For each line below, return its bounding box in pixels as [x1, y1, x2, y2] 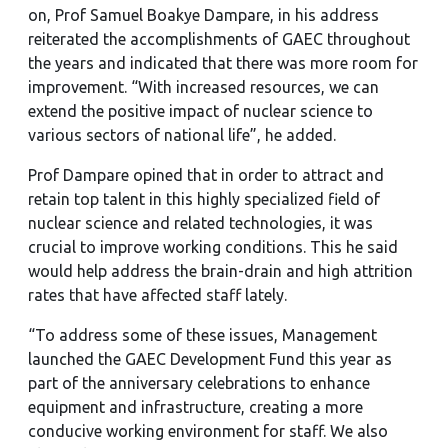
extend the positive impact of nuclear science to [28, 102, 373, 120]
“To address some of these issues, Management [28, 326, 377, 344]
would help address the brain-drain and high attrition [28, 262, 413, 280]
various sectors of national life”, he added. [28, 126, 336, 144]
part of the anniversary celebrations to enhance [28, 374, 370, 392]
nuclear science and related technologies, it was [28, 214, 373, 232]
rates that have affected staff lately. [28, 286, 287, 304]
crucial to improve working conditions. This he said [28, 238, 398, 256]
